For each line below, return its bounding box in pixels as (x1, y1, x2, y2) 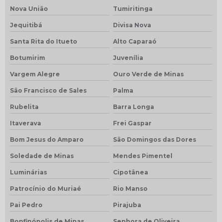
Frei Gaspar (112, 119, 152, 127)
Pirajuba (112, 201, 141, 209)
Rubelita (10, 103, 39, 111)
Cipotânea (112, 168, 148, 176)
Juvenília (112, 54, 143, 61)
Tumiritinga (112, 4, 153, 12)
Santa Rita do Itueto (10, 37, 77, 45)
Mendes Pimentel (112, 152, 172, 160)
